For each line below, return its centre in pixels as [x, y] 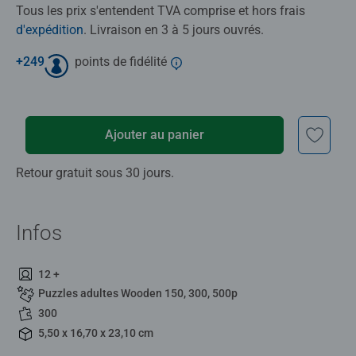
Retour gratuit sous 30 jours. [95, 172]
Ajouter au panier [155, 134]
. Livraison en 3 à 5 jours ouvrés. [174, 29]
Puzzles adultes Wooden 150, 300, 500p [138, 294]
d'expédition [50, 29]
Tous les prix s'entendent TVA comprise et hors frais [161, 10]
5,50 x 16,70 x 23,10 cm [96, 333]
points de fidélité [121, 61]
